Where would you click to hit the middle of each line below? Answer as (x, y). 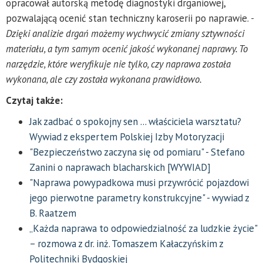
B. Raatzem (53, 213)
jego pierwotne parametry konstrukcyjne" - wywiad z (139, 198)
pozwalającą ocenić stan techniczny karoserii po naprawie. (128, 18)
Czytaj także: (34, 100)
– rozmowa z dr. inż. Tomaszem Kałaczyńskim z (126, 243)
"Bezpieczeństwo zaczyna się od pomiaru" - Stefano (137, 152)
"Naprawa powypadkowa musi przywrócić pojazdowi (139, 182)
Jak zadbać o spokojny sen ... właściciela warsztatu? (135, 121)
